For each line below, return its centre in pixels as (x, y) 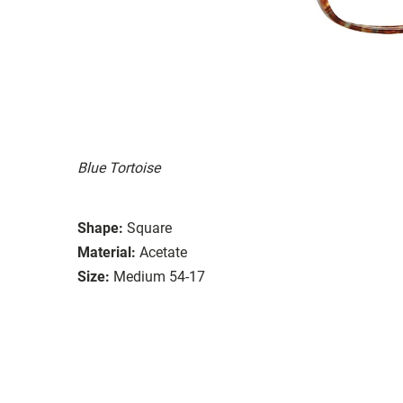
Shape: (100, 228)
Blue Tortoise (119, 167)
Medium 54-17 (159, 276)
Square (149, 228)
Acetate (163, 252)
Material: (107, 252)
